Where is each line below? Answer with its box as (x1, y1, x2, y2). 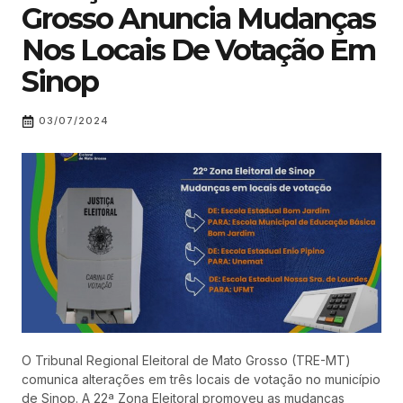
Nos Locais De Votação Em (22, 31, 375, 67)
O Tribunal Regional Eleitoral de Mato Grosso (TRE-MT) (22, 352, 351, 368)
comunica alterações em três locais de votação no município (22, 371, 381, 387)
